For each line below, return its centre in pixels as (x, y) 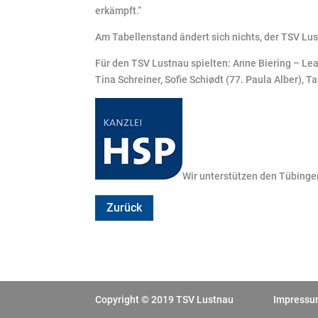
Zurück (125, 208)
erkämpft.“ (119, 10)
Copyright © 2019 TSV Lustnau (165, 300)
